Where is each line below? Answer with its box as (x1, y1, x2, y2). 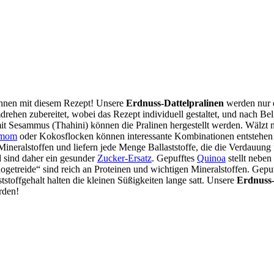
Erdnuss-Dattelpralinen (126, 97, 224, 108)
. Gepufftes (152, 152, 197, 163)
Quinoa (197, 152, 226, 163)
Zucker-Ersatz (97, 152, 152, 163)
